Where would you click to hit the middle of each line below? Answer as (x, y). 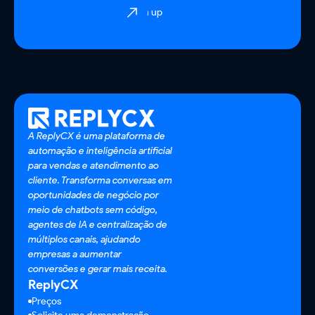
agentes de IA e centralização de (98, 225)
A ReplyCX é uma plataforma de (97, 136)
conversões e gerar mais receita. (98, 269)
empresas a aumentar (75, 254)
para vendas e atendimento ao (94, 166)
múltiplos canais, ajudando (84, 239)
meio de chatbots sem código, (93, 210)
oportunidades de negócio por (94, 195)
